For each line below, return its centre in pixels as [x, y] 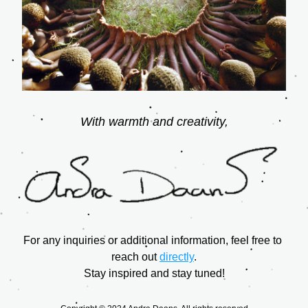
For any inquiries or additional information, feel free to [153, 240]
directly [177, 257]
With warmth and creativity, [154, 122]
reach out [135, 257]
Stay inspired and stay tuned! [154, 273]
